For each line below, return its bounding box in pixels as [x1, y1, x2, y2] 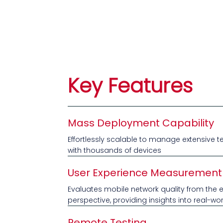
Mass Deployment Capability [68, 116, 215, 130]
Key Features [68, 71, 193, 100]
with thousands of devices [68, 145, 162, 156]
